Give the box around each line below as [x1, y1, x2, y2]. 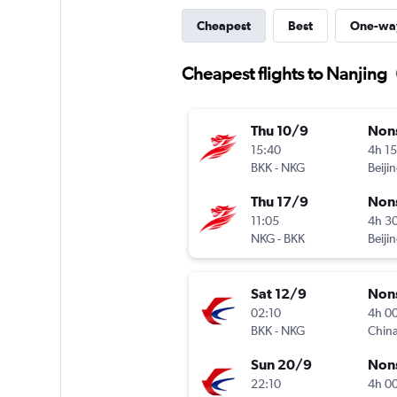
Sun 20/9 [250, 356, 312, 373]
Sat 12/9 [250, 285, 307, 302]
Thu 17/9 [250, 193, 308, 210]
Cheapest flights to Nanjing [181, 63, 387, 83]
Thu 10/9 [250, 122, 308, 139]
